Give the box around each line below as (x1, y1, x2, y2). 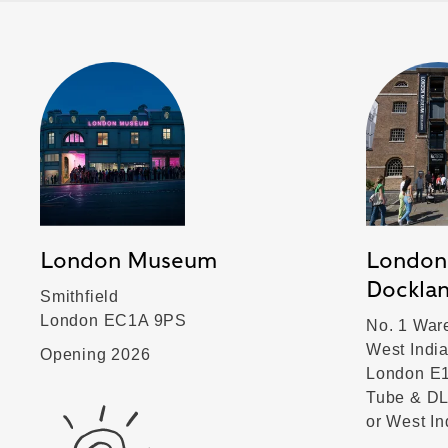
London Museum (40, 247, 217, 272)
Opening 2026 (40, 345, 151, 363)
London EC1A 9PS (40, 311, 187, 329)
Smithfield (40, 287, 119, 305)
